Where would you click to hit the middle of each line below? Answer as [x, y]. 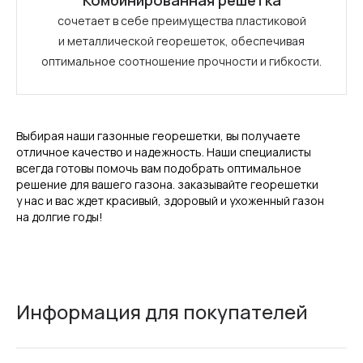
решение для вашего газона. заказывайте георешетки [167, 184]
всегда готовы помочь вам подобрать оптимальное [159, 168]
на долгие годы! [60, 217]
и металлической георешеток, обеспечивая [181, 41]
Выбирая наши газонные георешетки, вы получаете [158, 136]
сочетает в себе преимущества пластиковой [181, 21]
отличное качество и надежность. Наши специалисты [164, 152]
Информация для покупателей [162, 312]
